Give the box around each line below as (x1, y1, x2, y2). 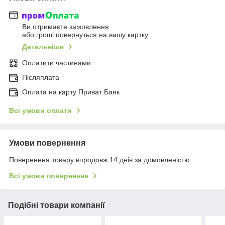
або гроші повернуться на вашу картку (22, 31, 148, 39)
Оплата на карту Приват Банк (22, 88, 120, 96)
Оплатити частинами (22, 59, 91, 67)
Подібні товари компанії (8, 201, 105, 210)
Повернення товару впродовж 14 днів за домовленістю (9, 156, 190, 164)
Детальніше (22, 43, 64, 51)
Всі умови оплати (9, 106, 72, 115)
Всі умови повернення (9, 172, 88, 180)
